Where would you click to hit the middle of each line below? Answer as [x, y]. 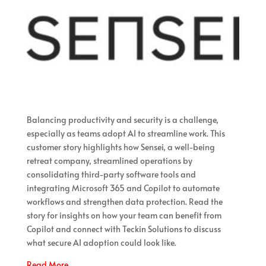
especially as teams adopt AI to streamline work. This [126, 134]
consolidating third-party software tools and [111, 175]
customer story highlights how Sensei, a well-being [121, 147]
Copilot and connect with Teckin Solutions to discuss [123, 229]
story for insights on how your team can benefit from [124, 216]
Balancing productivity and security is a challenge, [122, 120]
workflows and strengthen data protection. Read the [124, 202]
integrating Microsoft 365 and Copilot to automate [123, 188]
